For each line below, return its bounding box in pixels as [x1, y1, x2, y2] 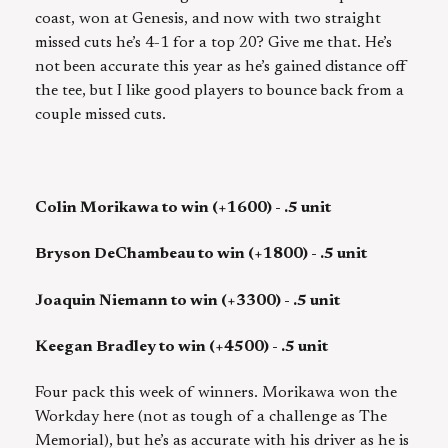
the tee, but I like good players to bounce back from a [35, 82, 404, 99]
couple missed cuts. [35, 106, 166, 123]
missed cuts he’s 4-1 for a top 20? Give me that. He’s [35, 34, 392, 51]
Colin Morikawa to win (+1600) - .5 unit [35, 199, 331, 216]
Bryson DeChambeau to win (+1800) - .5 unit [35, 246, 367, 263]
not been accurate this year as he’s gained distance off [35, 58, 407, 75]
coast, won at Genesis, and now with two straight [35, 10, 381, 27]
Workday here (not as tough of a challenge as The [35, 409, 387, 426]
